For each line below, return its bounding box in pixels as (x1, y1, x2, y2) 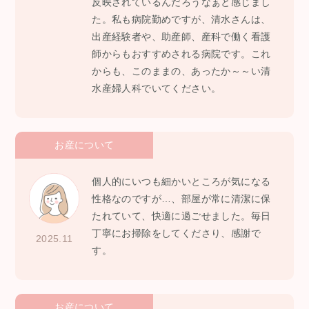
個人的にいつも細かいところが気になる (92, 176, 271, 187)
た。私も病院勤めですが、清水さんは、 (92, 14, 271, 25)
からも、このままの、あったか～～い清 (92, 66, 271, 77)
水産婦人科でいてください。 (92, 83, 221, 94)
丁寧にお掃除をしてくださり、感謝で (92, 228, 261, 239)
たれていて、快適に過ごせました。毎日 (92, 210, 271, 221)
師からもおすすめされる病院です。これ (92, 48, 271, 59)
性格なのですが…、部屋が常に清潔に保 (92, 193, 271, 204)
